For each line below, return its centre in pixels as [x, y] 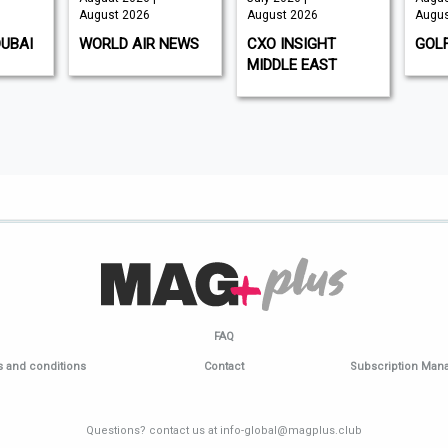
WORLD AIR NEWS [138, 44]
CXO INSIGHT [291, 44]
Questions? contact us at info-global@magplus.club [224, 430]
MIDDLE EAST [291, 65]
